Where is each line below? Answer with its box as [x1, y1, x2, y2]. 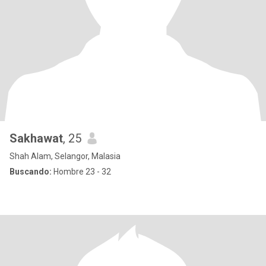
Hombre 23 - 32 [52, 167, 111, 176]
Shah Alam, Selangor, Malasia [9, 151, 121, 161]
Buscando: [9, 167, 52, 176]
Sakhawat [9, 131, 63, 145]
